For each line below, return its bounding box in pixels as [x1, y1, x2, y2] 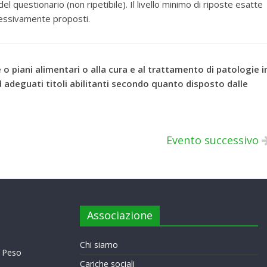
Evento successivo [166, 133, 262, 148]
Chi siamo [80, 239, 118, 251]
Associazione [87, 208, 153, 223]
